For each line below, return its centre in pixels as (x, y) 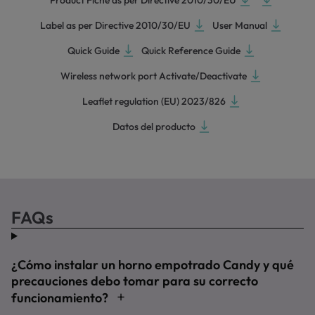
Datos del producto (154, 127)
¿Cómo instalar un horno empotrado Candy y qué (153, 265)
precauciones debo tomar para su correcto (135, 281)
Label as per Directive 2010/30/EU (115, 25)
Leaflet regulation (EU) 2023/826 (154, 101)
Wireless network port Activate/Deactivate (154, 76)
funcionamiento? (61, 298)
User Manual (240, 25)
